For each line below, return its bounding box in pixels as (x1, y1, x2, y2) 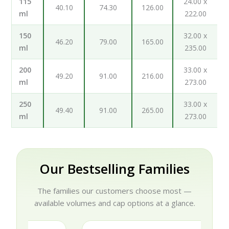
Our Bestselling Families (39, 159, 190, 178)
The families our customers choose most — (37, 185, 192, 196)
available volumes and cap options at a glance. (34, 197, 195, 208)
